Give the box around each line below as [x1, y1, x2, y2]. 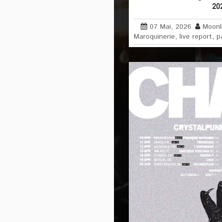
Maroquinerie [134, 32, 175, 42]
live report [179, 32, 212, 42]
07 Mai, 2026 [150, 22, 191, 32]
